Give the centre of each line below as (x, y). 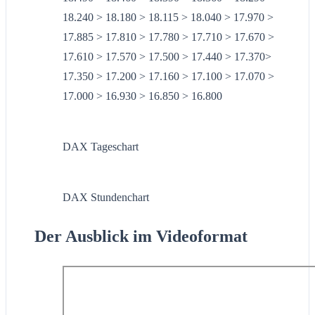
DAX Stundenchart (106, 198)
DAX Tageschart (101, 147)
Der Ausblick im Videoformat (141, 237)
